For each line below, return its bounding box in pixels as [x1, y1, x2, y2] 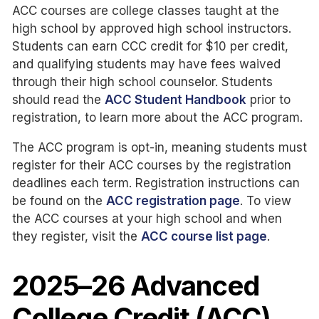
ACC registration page [106, 194, 240, 209]
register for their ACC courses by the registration [12, 158, 291, 173]
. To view [240, 194, 291, 209]
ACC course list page [141, 229, 267, 244]
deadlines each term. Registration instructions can [12, 176, 300, 191]
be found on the [12, 194, 106, 209]
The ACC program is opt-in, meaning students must [12, 140, 307, 155]
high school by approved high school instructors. [12, 21, 291, 36]
